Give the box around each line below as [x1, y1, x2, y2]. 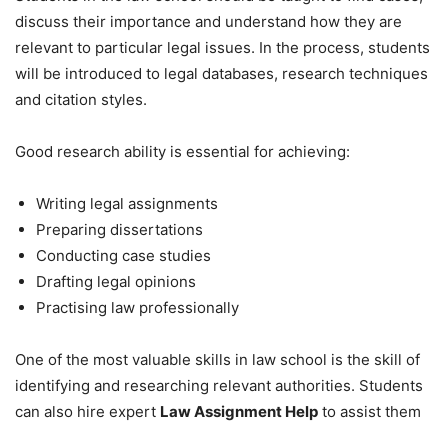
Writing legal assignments [36, 193, 218, 213]
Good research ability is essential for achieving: [15, 141, 350, 161]
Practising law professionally [36, 297, 239, 317]
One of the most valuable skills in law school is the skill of [15, 349, 420, 369]
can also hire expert [15, 401, 160, 421]
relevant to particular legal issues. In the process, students [15, 37, 430, 57]
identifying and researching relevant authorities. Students [15, 375, 423, 395]
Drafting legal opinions [36, 271, 196, 291]
